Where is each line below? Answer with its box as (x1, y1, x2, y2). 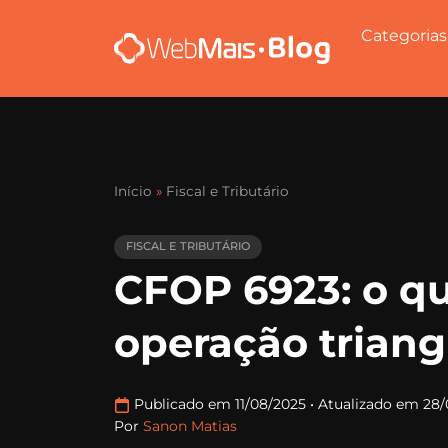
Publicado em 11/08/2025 (134, 394, 310, 413)
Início (114, 183, 152, 200)
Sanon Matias (143, 416, 237, 435)
